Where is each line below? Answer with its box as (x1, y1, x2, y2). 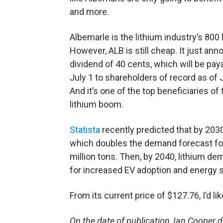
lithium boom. (70, 99, 123, 110)
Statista (70, 124, 100, 135)
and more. (70, 6, 109, 17)
